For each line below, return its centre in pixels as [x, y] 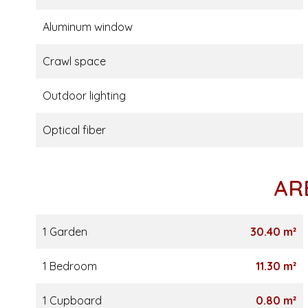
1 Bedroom [70, 266]
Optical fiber [74, 130]
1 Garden [65, 232]
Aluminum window [88, 27]
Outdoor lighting [84, 96]
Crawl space [74, 61]
